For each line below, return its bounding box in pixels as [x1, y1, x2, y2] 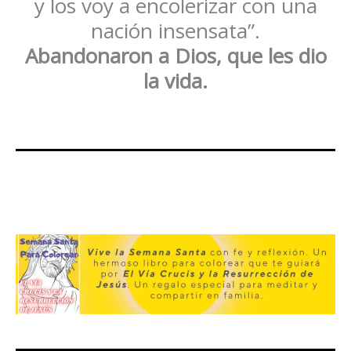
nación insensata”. [91, 16, 260, 45]
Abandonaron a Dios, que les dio [24, 42, 327, 71]
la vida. [143, 67, 208, 96]
